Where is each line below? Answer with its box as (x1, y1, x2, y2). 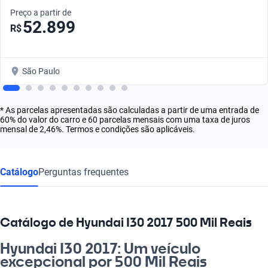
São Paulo (22, 66, 60, 76)
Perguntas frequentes (38, 166, 129, 178)
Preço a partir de (10, 7, 71, 17)
